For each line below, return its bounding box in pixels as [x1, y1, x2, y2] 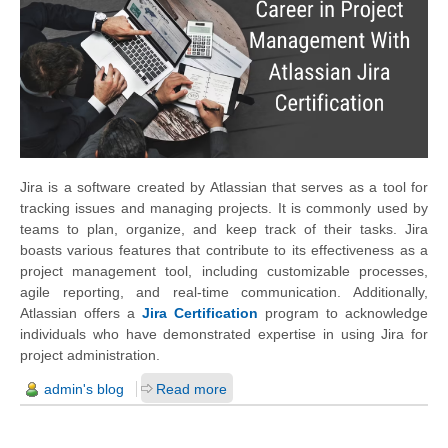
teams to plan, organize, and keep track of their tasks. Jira [20, 220, 428, 237]
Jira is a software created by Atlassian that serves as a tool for [20, 178, 428, 195]
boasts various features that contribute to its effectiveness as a [20, 241, 428, 258]
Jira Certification [142, 304, 258, 321]
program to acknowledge [258, 304, 428, 321]
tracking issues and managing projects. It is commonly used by [20, 199, 428, 216]
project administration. [20, 346, 160, 363]
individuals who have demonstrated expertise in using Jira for [20, 325, 428, 342]
